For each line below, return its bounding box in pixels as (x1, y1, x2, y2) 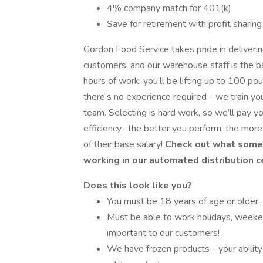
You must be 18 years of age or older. (107, 195, 260, 208)
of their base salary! (83, 138, 165, 151)
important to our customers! (107, 227, 220, 240)
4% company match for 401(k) (107, 2, 231, 15)
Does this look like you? (83, 179, 192, 192)
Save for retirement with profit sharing (107, 18, 262, 31)
